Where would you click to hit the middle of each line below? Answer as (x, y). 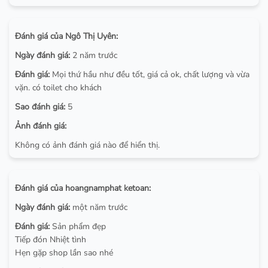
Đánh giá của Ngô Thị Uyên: (66, 36)
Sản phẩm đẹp (78, 227)
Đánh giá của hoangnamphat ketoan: (83, 188)
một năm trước (99, 208)
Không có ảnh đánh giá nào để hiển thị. (87, 145)
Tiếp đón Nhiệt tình (51, 240)
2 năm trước (94, 56)
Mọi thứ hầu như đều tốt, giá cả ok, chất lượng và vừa (150, 75)
